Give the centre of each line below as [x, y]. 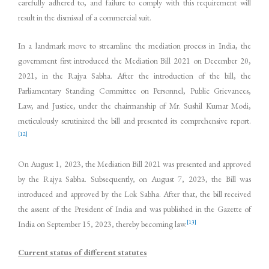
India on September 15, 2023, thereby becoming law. [102, 224]
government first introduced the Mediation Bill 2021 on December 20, [134, 61]
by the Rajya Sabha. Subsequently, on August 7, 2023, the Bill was [134, 179]
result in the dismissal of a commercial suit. [85, 18]
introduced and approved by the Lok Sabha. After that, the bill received [134, 194]
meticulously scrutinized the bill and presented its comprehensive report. [134, 121]
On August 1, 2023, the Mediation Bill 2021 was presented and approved [134, 164]
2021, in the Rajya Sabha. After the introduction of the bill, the [134, 76]
